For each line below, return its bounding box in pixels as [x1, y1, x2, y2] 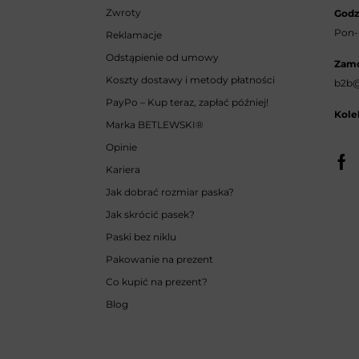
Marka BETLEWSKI [106, 119, 196, 131]
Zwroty [106, 6, 141, 19]
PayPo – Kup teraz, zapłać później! [106, 96, 268, 109]
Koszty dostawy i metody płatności [106, 74, 275, 87]
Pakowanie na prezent [106, 253, 213, 266]
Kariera [106, 163, 140, 176]
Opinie [106, 141, 137, 154]
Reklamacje [106, 29, 162, 42]
